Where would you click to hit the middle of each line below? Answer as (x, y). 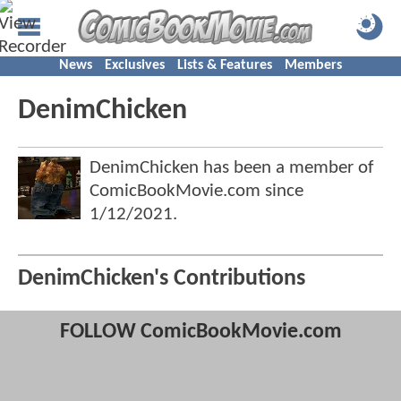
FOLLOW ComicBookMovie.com (200, 333)
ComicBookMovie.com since (196, 191)
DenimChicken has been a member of (231, 168)
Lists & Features (225, 65)
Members (313, 65)
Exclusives (135, 65)
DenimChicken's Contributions (162, 279)
